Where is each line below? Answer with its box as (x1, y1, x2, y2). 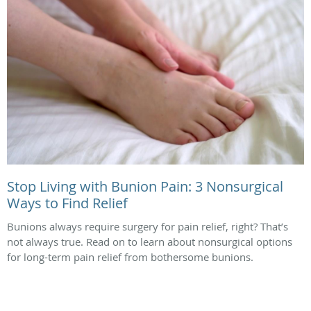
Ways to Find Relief (7, 194, 128, 213)
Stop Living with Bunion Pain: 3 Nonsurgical (7, 177, 283, 196)
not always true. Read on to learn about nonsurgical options (7, 235, 292, 249)
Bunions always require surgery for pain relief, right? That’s (7, 219, 288, 234)
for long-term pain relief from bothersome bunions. (7, 250, 253, 264)
